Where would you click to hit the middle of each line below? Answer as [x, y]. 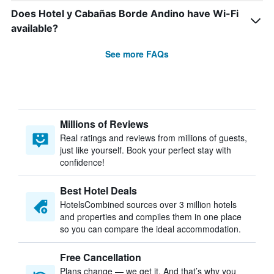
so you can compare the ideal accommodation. [150, 229]
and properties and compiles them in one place [151, 217]
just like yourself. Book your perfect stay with [146, 150]
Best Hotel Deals [98, 191]
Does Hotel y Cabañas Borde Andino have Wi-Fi [125, 13]
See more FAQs [137, 54]
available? [35, 28]
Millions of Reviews [104, 124]
